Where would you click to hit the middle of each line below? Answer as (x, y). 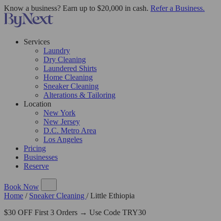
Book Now (21, 187)
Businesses (41, 157)
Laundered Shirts (70, 68)
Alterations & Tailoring (79, 95)
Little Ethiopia (112, 196)
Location (37, 104)
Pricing (35, 148)
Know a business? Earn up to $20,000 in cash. (77, 8)
